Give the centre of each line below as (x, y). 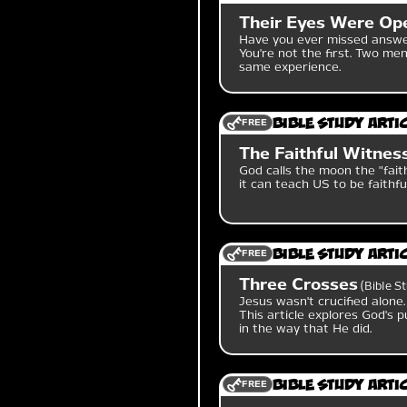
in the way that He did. (306, 328)
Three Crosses (299, 284)
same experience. (290, 67)
